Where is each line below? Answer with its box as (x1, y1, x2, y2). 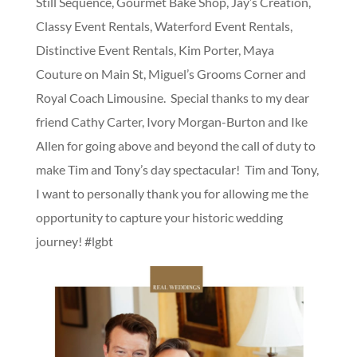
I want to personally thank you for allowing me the (35, 185, 308, 201)
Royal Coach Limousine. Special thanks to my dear (35, 89, 309, 105)
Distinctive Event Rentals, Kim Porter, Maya (35, 41, 274, 57)
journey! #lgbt (35, 233, 113, 249)
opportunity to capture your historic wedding (35, 209, 283, 225)
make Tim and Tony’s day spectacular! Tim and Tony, (35, 161, 319, 177)
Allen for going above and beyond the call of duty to (35, 137, 316, 153)
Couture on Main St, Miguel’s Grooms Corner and (35, 65, 306, 81)
